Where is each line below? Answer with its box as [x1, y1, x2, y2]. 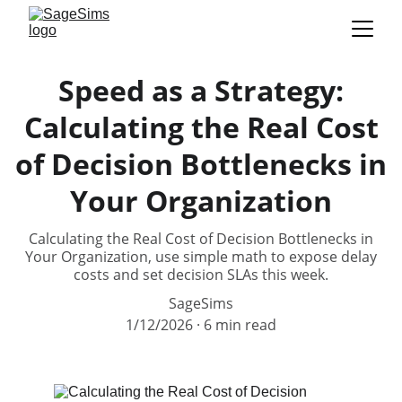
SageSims [169, 293, 233, 313]
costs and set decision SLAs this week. [74, 265, 328, 284]
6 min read [204, 315, 276, 335]
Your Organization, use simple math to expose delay [25, 247, 377, 267]
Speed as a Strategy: [58, 71, 344, 109]
